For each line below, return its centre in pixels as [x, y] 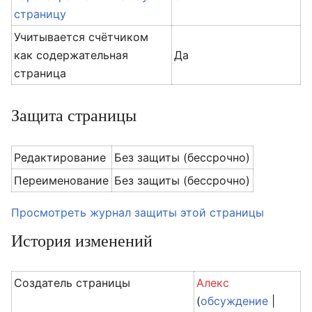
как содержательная [71, 55]
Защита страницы [74, 115]
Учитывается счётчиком [81, 37]
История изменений [82, 240]
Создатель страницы [72, 283]
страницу [40, 14]
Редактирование [60, 157]
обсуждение [235, 301]
